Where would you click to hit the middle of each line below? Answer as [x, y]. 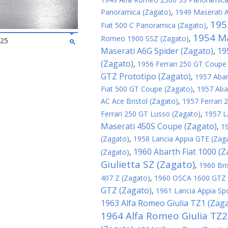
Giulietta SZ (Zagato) [148, 164]
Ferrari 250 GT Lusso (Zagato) [151, 114]
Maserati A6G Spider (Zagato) [157, 51]
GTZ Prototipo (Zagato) [146, 76]
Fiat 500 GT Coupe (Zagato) [147, 89]
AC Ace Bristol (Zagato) [139, 101]
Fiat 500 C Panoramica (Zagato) [153, 25]
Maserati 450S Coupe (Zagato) [159, 126]
